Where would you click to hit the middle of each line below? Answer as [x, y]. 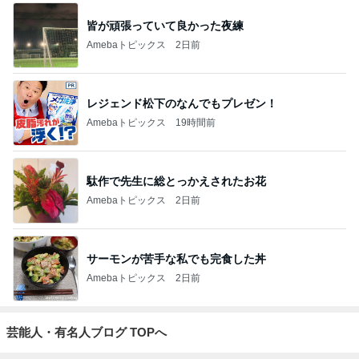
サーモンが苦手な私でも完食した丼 [176, 258]
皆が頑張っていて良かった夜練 [165, 25]
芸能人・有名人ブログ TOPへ [87, 332]
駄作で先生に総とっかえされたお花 [176, 181]
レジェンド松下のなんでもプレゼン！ [182, 103]
